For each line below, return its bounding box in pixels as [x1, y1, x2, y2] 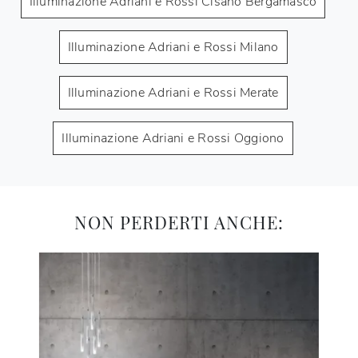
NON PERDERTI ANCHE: [74, 210, 284, 234]
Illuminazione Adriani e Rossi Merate [67, 84, 279, 102]
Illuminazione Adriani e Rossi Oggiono [62, 129, 284, 148]
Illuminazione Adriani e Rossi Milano [67, 38, 279, 57]
